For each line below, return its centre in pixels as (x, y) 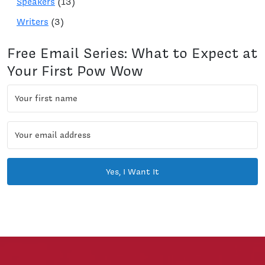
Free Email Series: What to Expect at (132, 53)
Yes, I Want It (132, 171)
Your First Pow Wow (75, 70)
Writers (33, 22)
